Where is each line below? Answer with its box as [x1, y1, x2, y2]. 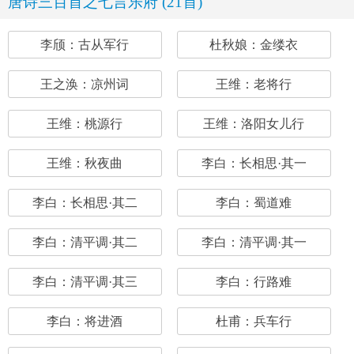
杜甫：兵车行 [216, 314, 292, 328]
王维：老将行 [216, 77, 292, 91]
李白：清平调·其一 [201, 235, 307, 249]
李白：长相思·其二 [32, 196, 137, 209]
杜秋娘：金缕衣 [209, 38, 299, 51]
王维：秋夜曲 [47, 156, 123, 170]
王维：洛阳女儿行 [203, 117, 305, 130]
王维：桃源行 [47, 117, 123, 130]
